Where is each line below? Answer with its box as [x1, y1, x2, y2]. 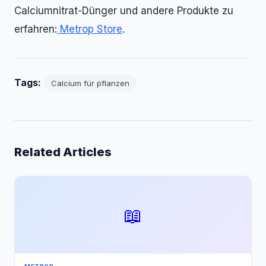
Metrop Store [57, 23, 122, 35]
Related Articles [14, 145, 112, 159]
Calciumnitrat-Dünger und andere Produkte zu [14, 5, 233, 17]
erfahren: [14, 23, 57, 35]
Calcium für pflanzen [51, 78, 129, 88]
